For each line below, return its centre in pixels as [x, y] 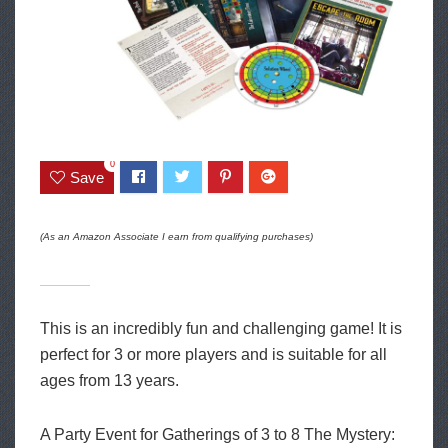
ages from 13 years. [109, 380]
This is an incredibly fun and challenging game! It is [221, 328]
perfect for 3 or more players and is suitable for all [213, 354]
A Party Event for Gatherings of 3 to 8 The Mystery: [217, 434]
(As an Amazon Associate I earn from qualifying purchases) [176, 236]
